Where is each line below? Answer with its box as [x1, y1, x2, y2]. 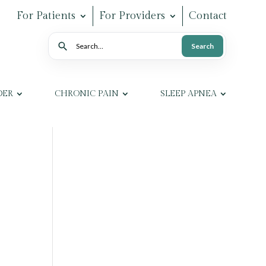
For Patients [16, 9, 75, 22]
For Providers [99, 9, 165, 22]
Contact [188, 9, 227, 22]
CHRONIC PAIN [54, 88, 119, 99]
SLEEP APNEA [160, 88, 217, 99]
